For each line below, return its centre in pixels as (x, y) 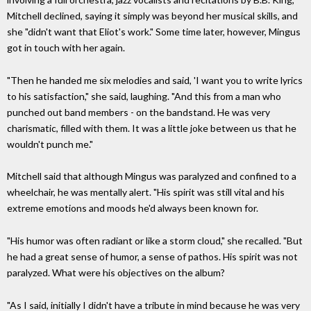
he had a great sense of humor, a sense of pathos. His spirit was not (152, 257)
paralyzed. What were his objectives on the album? (116, 273)
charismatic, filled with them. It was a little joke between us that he (152, 128)
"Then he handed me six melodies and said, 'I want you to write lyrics (155, 80)
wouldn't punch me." (50, 144)
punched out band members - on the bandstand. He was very (138, 112)
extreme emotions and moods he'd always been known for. (133, 208)
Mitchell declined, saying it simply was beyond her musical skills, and (152, 15)
